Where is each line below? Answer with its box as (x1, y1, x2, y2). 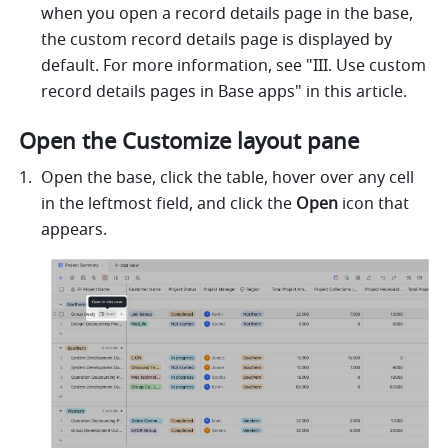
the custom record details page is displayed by (41, 28, 393, 53)
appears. (41, 218, 112, 243)
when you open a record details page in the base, (41, 2, 414, 27)
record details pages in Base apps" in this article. (41, 80, 408, 105)
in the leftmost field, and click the (41, 192, 297, 217)
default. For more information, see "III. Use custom (41, 54, 427, 79)
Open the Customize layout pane (19, 126, 366, 159)
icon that (338, 192, 410, 217)
